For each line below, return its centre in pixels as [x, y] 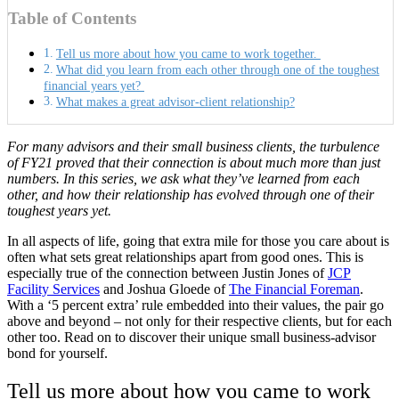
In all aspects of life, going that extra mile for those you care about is [198, 240]
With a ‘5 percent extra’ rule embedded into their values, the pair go [195, 305]
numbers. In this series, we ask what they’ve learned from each [183, 178]
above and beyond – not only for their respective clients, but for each [199, 321]
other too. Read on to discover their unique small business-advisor [191, 337]
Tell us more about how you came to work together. [188, 53]
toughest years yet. [59, 210]
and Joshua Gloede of [164, 289]
